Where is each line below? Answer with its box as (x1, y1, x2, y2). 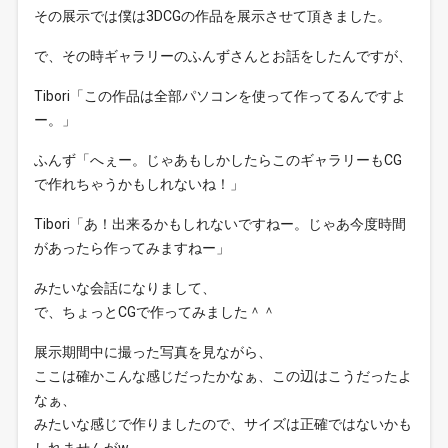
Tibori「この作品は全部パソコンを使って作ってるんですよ (34, 88, 407, 105)
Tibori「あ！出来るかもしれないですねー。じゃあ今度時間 (34, 216, 407, 233)
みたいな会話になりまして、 (34, 280, 217, 297)
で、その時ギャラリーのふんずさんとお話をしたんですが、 (34, 48, 413, 65)
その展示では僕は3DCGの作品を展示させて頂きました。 (34, 8, 392, 25)
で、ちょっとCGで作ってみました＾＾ (34, 304, 277, 321)
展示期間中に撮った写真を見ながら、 (34, 344, 273, 361)
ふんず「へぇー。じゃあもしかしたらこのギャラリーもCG (34, 152, 403, 169)
